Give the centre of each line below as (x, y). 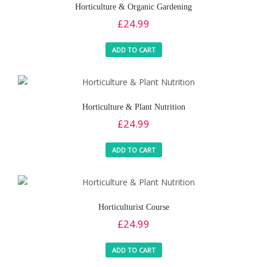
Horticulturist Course (133, 207)
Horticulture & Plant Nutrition (133, 107)
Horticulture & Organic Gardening (133, 7)
